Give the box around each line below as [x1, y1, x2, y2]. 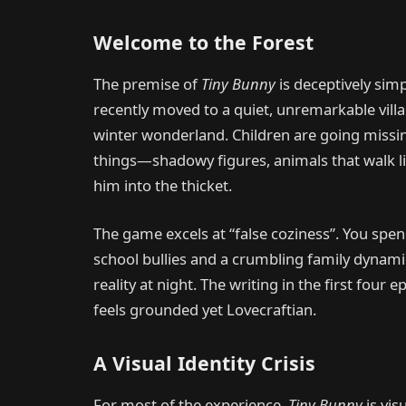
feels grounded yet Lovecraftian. [93, 299, 316, 321]
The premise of [93, 72, 201, 94]
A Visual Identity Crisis [93, 349, 315, 376]
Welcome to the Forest [93, 28, 314, 55]
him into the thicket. [93, 174, 232, 196]
